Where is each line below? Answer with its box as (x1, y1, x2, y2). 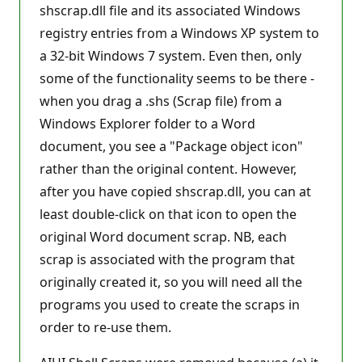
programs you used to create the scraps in (40, 295, 300, 314)
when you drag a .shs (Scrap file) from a (40, 91, 282, 110)
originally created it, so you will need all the (40, 272, 302, 291)
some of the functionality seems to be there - (40, 69, 314, 87)
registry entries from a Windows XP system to (40, 23, 319, 42)
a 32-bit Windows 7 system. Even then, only (40, 46, 301, 65)
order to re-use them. (40, 318, 171, 336)
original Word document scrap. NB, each (40, 227, 287, 246)
